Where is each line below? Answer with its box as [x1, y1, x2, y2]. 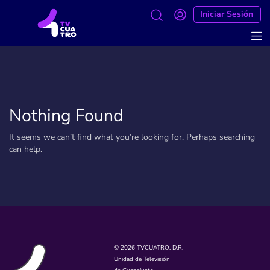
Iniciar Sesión [199, 8, 253, 20]
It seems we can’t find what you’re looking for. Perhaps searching [9, 131, 255, 143]
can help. [9, 143, 42, 155]
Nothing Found [9, 104, 124, 127]
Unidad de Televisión [114, 255, 171, 263]
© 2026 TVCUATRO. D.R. [114, 243, 184, 252]
